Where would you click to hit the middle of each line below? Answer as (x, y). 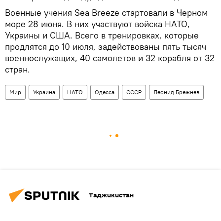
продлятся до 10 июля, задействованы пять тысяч (106, 46)
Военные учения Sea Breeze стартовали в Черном (106, 12)
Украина (44, 92)
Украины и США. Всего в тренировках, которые (102, 35)
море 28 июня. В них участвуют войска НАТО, (97, 24)
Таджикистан (111, 195)
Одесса (105, 92)
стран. (18, 69)
